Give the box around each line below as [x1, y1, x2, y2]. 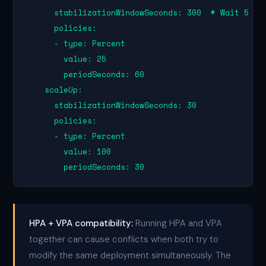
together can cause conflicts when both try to [29, 233, 219, 245]
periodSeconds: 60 [26, 68, 145, 80]
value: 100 [26, 145, 112, 157]
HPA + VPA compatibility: [29, 217, 134, 229]
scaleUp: [26, 84, 83, 96]
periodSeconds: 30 [26, 161, 145, 173]
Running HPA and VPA [133, 217, 223, 229]
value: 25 [26, 53, 107, 65]
